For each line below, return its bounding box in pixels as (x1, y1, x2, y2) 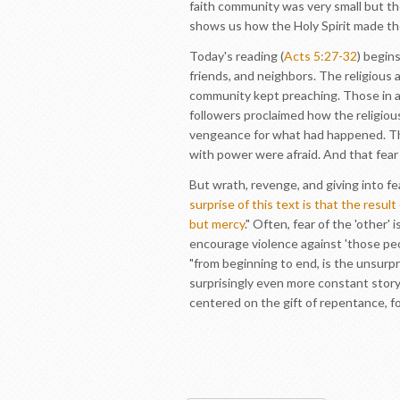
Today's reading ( (189, 48, 284, 63)
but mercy (189, 216, 245, 231)
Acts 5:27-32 (284, 48, 357, 63)
